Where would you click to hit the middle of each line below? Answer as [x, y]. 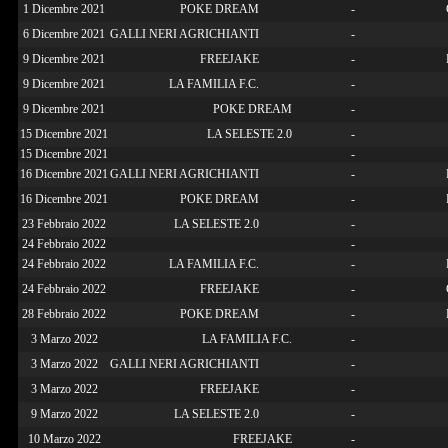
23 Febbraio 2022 [64, 223]
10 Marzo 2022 [64, 438]
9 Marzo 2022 [64, 413]
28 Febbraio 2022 [64, 313]
